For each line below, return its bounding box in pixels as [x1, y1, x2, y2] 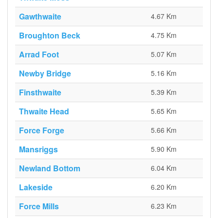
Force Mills [19, 200, 59, 212]
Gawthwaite [19, 11, 61, 22]
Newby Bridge [19, 68, 71, 79]
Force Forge [19, 125, 64, 136]
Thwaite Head [19, 106, 69, 117]
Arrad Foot [19, 49, 59, 60]
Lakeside [19, 182, 53, 193]
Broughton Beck [19, 30, 80, 41]
